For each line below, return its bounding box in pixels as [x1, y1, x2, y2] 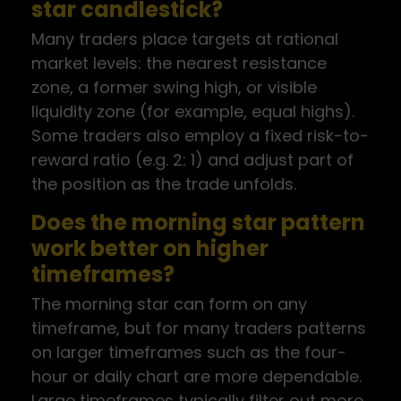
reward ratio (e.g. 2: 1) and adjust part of [31, 149, 354, 171]
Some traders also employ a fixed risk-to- [31, 124, 369, 147]
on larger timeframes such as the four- [31, 341, 346, 363]
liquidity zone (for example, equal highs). [31, 100, 354, 123]
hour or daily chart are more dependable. [31, 365, 362, 388]
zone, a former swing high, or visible [31, 76, 317, 98]
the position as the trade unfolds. [31, 173, 296, 195]
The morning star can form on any [31, 293, 307, 315]
